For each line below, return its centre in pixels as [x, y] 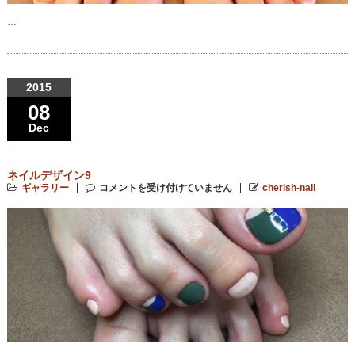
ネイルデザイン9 [49, 175]
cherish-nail [288, 187]
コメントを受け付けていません [165, 187]
